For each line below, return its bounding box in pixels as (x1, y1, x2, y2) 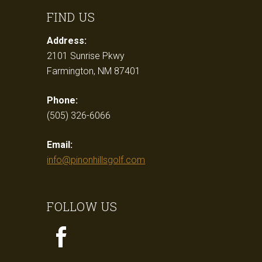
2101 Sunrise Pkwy (47, 50, 125, 61)
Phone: (47, 95, 78, 106)
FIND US (47, 9, 96, 25)
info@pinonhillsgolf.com (47, 154, 146, 166)
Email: (47, 139, 73, 150)
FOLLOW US (47, 199, 118, 214)
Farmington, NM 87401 (47, 65, 141, 77)
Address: (47, 35, 87, 46)
